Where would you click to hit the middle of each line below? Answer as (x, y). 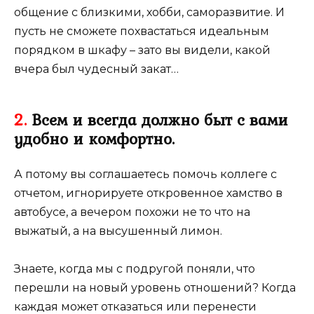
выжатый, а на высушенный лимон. (118, 231)
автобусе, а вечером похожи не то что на (132, 212)
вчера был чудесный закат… (96, 69)
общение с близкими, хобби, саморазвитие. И (149, 13)
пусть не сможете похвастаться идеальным (142, 32)
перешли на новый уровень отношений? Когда (155, 288)
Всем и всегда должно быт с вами (157, 120)
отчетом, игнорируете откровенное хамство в (148, 193)
